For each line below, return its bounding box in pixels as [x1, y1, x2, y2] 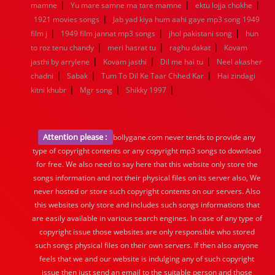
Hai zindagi [217, 71, 255, 81]
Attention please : [42, 131, 109, 142]
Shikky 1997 [126, 85, 166, 95]
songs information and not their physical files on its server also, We [33, 172, 261, 183]
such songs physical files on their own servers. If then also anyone [35, 240, 258, 250]
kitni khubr [31, 85, 66, 95]
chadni [31, 71, 53, 81]
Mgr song [80, 85, 112, 95]
